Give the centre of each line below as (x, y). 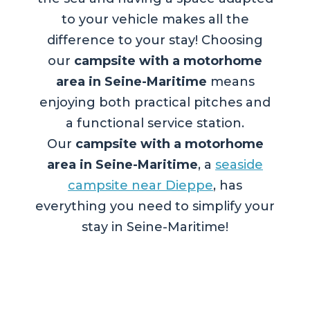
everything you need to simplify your (155, 207)
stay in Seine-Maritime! (155, 227)
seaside (239, 165)
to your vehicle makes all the (155, 20)
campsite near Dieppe (140, 186)
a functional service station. (155, 124)
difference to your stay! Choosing (155, 40)
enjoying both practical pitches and (155, 103)
